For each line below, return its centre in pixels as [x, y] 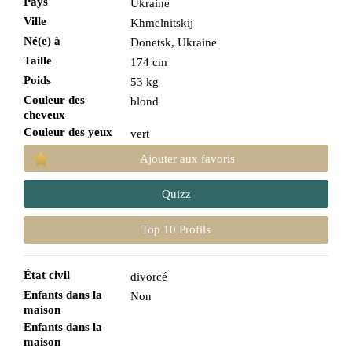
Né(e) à [42, 41]
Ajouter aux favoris [187, 158]
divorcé [148, 276]
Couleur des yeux [68, 132]
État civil [47, 275]
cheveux [44, 115]
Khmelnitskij [161, 23]
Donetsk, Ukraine [173, 42]
